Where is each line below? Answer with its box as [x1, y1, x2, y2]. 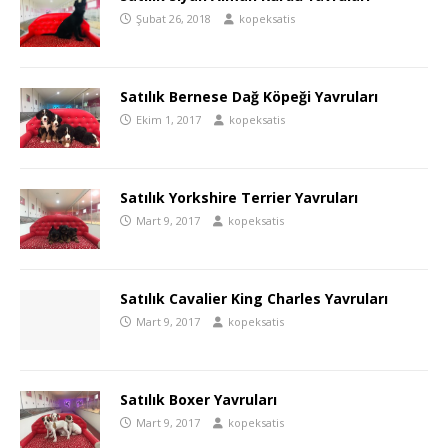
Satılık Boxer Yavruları [120, 389, 277, 409]
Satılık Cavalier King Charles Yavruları [120, 288, 388, 308]
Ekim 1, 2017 [136, 111, 201, 127]
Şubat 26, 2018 [136, 10, 211, 26]
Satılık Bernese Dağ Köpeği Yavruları [120, 86, 378, 106]
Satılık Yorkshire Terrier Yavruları [120, 187, 358, 207]
